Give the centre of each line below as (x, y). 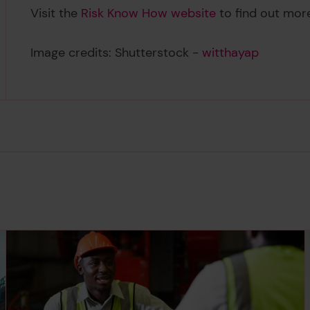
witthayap (231, 52)
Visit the (56, 13)
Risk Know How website (149, 13)
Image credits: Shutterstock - (117, 52)
